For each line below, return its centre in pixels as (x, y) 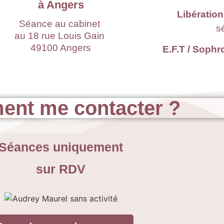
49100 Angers (61, 48)
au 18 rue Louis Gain (61, 35)
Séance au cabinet (61, 23)
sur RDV (59, 169)
